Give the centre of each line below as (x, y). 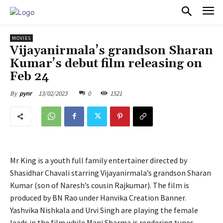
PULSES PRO (71, 12)
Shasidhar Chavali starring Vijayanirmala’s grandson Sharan (111, 172)
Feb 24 (29, 76)
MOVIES (21, 38)
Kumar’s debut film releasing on (106, 63)
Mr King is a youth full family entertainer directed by (99, 160)
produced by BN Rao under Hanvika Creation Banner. (98, 197)
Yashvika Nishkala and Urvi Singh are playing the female (104, 210)
